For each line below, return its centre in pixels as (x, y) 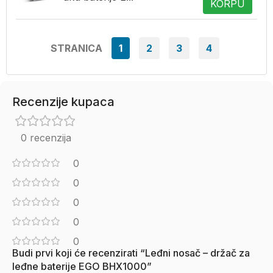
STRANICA (76, 48)
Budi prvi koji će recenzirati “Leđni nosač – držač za (131, 253)
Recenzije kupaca (63, 102)
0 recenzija (46, 138)
